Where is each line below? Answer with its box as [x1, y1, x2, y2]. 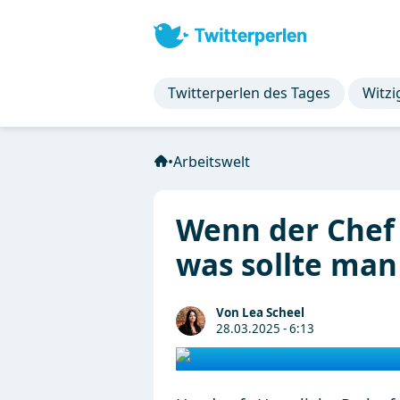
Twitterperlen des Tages [168, 83, 330, 103]
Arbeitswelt [173, 152, 250, 171]
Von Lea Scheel [216, 304, 304, 321]
